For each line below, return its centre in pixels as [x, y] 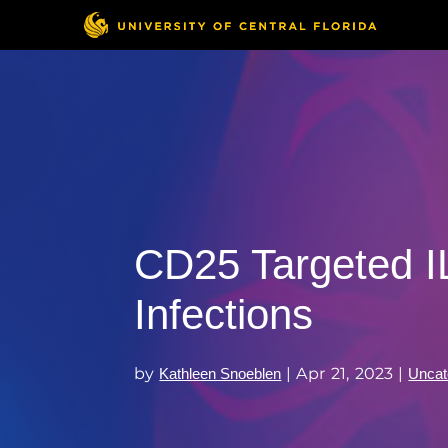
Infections [224, 314]
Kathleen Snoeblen [220, 373]
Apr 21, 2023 [345, 373]
